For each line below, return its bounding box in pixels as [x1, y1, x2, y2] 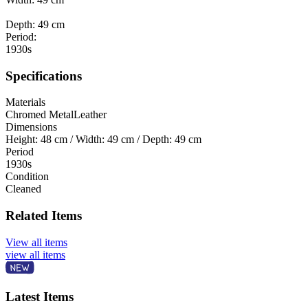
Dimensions [5, 121, 57, 133]
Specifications [5, 68, 82, 83]
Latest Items [5, 289, 74, 305]
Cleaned [5, 183, 41, 195]
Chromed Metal [5, 109, 74, 121]
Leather [74, 109, 107, 121]
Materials [5, 96, 45, 109]
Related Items [5, 208, 82, 223]
